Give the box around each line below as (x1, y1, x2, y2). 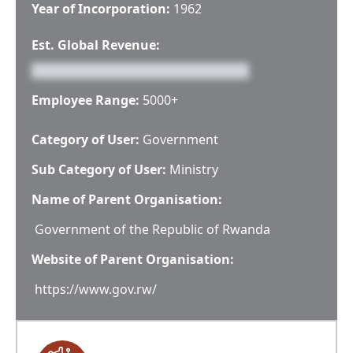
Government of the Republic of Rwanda (35, 221, 270, 238)
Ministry (169, 161, 218, 178)
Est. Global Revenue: (32, 36, 160, 54)
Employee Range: (32, 91, 139, 109)
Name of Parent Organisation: (32, 191, 222, 208)
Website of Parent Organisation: (32, 251, 234, 268)
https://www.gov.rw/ (35, 281, 157, 298)
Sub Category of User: (32, 161, 166, 178)
